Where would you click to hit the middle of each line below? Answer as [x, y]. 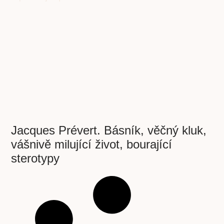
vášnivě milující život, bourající [92, 144]
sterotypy [35, 158]
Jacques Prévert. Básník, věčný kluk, [109, 130]
